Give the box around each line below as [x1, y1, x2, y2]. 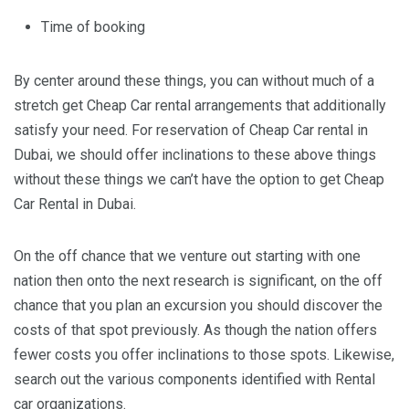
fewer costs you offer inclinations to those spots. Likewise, [14, 346, 394, 363]
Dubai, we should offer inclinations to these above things [14, 146, 376, 163]
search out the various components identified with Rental [14, 371, 375, 388]
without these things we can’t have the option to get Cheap [14, 171, 384, 188]
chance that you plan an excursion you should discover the [14, 297, 383, 314]
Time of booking [41, 18, 145, 36]
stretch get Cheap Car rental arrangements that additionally [14, 97, 386, 114]
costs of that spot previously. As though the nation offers [14, 321, 377, 339]
